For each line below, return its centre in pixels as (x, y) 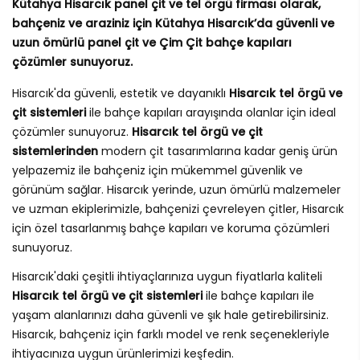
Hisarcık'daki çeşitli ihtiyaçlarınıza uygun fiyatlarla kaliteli (167, 277)
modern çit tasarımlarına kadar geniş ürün (218, 151)
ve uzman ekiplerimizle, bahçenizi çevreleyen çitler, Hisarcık (178, 209)
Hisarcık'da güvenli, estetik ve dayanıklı (121, 94)
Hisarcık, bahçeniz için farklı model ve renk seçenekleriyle (171, 335)
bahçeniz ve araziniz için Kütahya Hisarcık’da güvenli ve (173, 24)
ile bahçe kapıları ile (258, 296)
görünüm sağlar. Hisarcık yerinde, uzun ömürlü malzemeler (176, 190)
